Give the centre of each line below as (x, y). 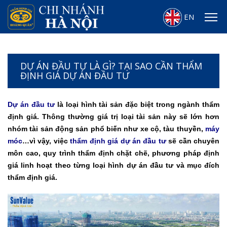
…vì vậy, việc (46, 141)
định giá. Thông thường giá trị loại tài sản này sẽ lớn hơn (113, 116)
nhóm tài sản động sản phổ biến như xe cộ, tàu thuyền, (106, 128)
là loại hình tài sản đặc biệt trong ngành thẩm (137, 104)
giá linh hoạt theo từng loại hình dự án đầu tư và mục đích (113, 165)
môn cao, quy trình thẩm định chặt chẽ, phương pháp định (113, 153)
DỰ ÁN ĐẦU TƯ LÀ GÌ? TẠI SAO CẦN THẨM (111, 66)
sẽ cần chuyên (193, 141)
